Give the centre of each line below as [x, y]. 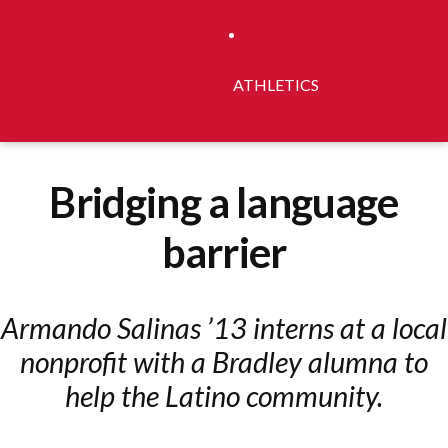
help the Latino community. [224, 396]
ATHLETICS [276, 84]
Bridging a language [224, 201]
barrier [224, 251]
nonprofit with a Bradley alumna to [224, 362]
